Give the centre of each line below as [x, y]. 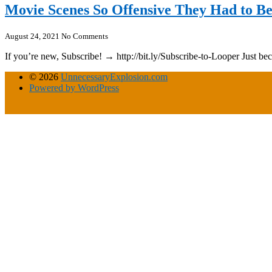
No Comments [85, 36]
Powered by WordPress [74, 87]
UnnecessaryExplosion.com [114, 76]
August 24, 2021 [32, 36]
